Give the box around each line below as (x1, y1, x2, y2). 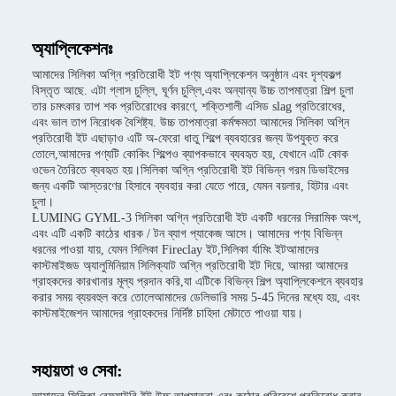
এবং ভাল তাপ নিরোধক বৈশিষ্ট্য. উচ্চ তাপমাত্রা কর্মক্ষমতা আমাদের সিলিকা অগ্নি (32, 116, 349, 129)
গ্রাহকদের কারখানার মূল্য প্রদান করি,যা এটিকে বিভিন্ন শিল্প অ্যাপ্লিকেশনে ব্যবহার (32, 275, 363, 288)
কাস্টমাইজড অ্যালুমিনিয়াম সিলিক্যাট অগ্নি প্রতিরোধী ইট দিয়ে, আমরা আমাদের (32, 259, 348, 272)
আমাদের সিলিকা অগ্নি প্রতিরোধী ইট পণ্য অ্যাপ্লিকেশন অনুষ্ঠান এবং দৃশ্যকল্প (32, 68, 341, 81)
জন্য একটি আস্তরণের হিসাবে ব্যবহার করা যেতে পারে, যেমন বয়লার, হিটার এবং (32, 179, 348, 193)
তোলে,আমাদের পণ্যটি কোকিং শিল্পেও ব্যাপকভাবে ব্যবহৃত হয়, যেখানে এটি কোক (32, 148, 348, 161)
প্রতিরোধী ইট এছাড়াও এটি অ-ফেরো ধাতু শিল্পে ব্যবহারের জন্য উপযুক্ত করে (32, 132, 339, 145)
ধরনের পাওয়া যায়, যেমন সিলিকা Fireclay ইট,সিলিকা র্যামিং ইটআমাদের (32, 243, 319, 256)
